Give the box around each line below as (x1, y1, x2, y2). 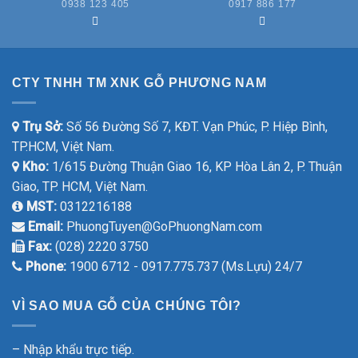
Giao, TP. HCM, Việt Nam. (12, 178, 148, 194)
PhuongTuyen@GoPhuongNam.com (63, 218, 262, 234)
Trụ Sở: (22, 118, 66, 134)
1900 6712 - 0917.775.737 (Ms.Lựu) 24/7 (70, 258, 302, 274)
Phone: (22, 258, 70, 274)
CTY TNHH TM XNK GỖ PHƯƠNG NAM (12, 76, 267, 90)
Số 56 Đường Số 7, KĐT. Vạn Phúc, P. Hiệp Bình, (66, 118, 328, 134)
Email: (28, 218, 63, 234)
